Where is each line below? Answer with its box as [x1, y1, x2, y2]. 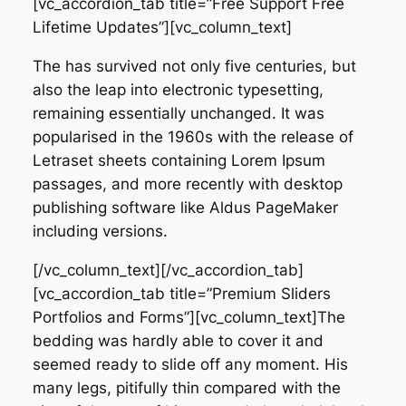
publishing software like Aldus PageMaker [32, 198, 338, 217]
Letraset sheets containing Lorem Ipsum [32, 150, 325, 169]
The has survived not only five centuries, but [32, 56, 356, 75]
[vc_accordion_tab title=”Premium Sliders [32, 284, 331, 303]
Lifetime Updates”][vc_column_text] [32, 18, 292, 37]
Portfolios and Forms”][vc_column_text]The [32, 307, 345, 326]
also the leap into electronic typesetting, [32, 80, 324, 99]
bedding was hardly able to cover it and [32, 331, 324, 350]
